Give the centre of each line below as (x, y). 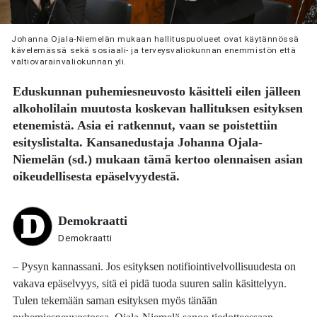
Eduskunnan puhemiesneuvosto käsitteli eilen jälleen (157, 92)
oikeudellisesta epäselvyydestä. (97, 177)
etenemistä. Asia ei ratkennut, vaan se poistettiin (145, 126)
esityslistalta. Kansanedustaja (96, 143)
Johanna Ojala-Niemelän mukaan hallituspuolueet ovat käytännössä (155, 39)
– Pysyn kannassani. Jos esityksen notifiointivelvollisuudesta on (155, 266)
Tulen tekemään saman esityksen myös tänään (115, 300)
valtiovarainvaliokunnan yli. (69, 61)
